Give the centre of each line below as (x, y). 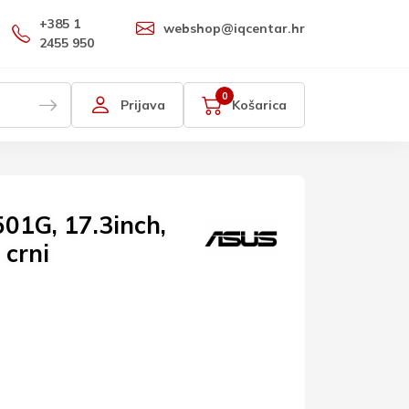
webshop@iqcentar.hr (234, 28)
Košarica (259, 105)
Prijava (143, 105)
